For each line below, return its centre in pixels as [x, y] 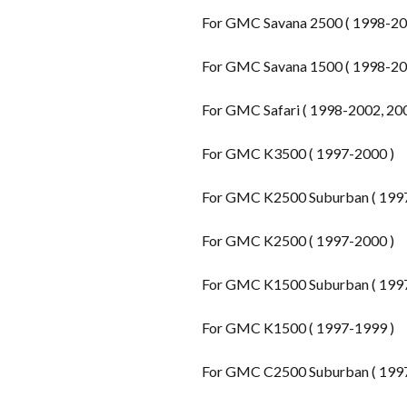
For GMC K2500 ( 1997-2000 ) [299, 240]
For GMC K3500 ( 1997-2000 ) [299, 153]
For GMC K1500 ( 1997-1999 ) [299, 327]
